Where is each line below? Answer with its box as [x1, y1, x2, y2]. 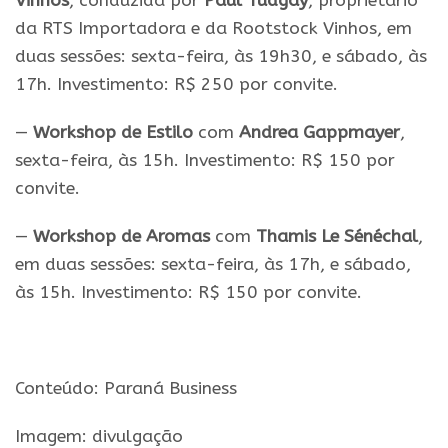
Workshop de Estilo [33, 121, 193, 143]
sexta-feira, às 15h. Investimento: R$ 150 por [15, 149, 395, 171]
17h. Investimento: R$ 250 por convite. [15, 73, 338, 95]
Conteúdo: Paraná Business [15, 377, 237, 399]
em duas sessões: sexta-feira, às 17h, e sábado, [15, 253, 411, 275]
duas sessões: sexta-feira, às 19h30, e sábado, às [15, 45, 427, 67]
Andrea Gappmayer [239, 121, 400, 143]
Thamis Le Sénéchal [256, 225, 418, 247]
